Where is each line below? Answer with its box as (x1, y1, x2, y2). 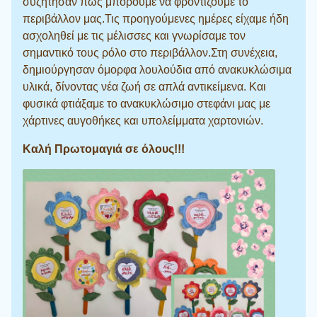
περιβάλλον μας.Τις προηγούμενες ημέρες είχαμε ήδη (23, 13, 289, 25)
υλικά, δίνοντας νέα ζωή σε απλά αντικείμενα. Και (23, 81, 266, 93)
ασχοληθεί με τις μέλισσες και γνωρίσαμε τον (23, 30, 246, 42)
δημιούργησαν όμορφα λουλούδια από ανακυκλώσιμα (23, 64, 292, 76)
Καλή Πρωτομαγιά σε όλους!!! (23, 143, 185, 155)
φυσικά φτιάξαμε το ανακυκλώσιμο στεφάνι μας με (23, 98, 270, 110)
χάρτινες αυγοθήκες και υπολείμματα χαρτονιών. (23, 115, 263, 127)
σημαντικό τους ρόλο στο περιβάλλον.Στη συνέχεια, (23, 47, 277, 59)
